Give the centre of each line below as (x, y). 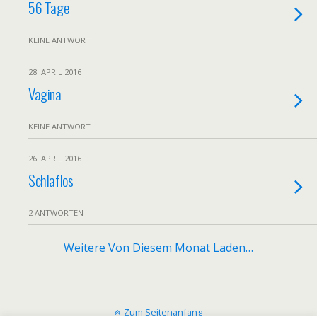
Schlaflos (51, 180)
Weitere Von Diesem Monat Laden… (158, 248)
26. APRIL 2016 (55, 158)
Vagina (45, 94)
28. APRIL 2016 (55, 72)
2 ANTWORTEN (56, 213)
